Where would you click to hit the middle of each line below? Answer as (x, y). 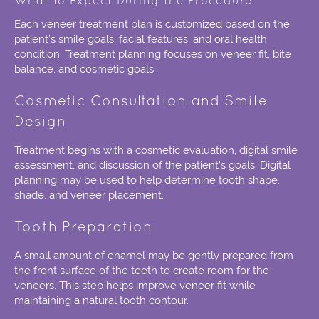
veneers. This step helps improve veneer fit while (135, 286)
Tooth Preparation (84, 228)
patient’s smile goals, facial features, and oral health (141, 40)
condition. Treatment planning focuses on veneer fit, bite (153, 54)
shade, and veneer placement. (89, 195)
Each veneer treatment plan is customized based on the (152, 25)
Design (40, 123)
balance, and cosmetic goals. (85, 69)
